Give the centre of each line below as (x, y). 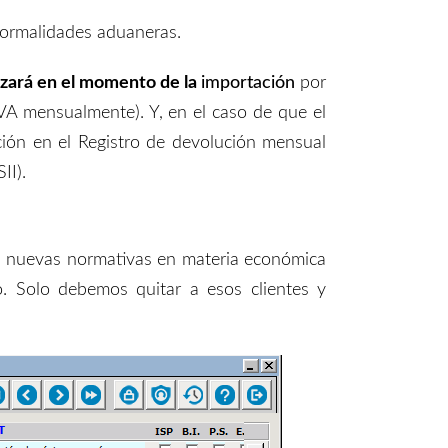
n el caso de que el (252, 112)
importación (250, 82)
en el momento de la (116, 82)
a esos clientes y (258, 289)
